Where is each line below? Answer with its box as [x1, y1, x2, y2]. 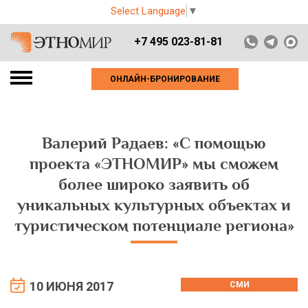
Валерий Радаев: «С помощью [42, 135, 266, 152]
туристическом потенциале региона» [14, 217, 294, 234]
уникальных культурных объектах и [17, 197, 291, 214]
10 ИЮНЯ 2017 [30, 279, 113, 294]
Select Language [111, 5, 186, 18]
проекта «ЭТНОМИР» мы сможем [30, 155, 278, 173]
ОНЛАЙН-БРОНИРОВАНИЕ [110, 74, 220, 84]
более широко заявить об [58, 176, 250, 193]
